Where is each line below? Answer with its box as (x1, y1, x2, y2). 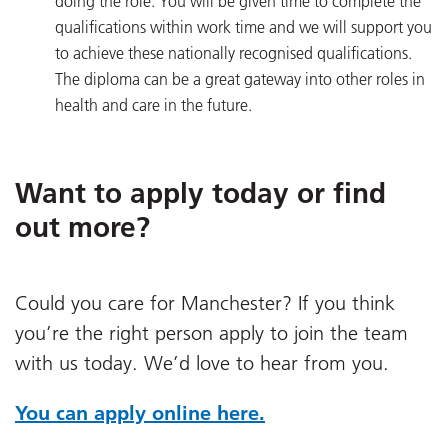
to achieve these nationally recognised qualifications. (55, 43, 412, 64)
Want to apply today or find (15, 176, 386, 211)
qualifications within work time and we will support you (55, 17, 432, 38)
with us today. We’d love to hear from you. (15, 350, 389, 375)
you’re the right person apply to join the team (15, 320, 408, 345)
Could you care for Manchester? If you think (15, 290, 395, 315)
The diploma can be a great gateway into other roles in (55, 69, 425, 90)
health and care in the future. (55, 95, 252, 116)
